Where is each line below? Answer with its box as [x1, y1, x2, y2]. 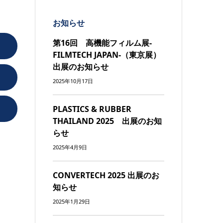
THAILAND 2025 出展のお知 [53, 115, 162, 126]
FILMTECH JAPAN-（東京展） [53, 49, 161, 60]
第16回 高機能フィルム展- [53, 37, 152, 48]
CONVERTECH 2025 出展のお [53, 169, 160, 181]
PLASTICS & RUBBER [53, 103, 132, 114]
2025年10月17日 [53, 77, 94, 85]
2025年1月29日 [53, 197, 91, 205]
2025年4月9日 [53, 143, 88, 151]
